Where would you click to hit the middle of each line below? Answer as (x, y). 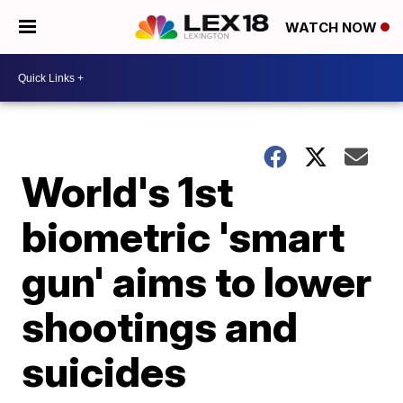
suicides (104, 372)
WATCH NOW (333, 28)
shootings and (160, 327)
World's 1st (128, 192)
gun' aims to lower (197, 282)
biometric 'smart (184, 237)
